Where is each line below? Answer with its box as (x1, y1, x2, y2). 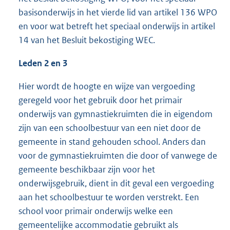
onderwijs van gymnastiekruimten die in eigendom (18, 108, 213, 120)
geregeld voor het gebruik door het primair (18, 94, 182, 106)
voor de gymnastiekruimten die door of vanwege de (18, 150, 217, 162)
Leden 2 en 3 (18, 57, 67, 69)
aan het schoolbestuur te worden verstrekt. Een (18, 191, 199, 203)
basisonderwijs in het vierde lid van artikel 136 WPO (18, 7, 217, 18)
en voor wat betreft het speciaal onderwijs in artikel (18, 21, 215, 32)
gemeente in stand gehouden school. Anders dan (18, 136, 206, 148)
